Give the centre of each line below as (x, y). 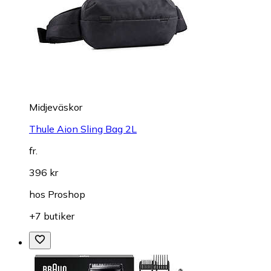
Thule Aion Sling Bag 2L (83, 129)
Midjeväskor (56, 107)
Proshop (67, 194)
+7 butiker (52, 216)
